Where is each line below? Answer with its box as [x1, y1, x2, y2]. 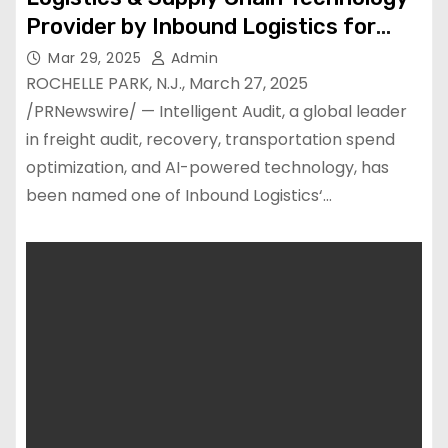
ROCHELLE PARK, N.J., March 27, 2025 [26, 72, 308, 95]
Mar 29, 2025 [48, 48, 146, 68]
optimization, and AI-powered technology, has [26, 156, 389, 179]
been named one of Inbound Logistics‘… [26, 184, 332, 207]
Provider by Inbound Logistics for [26, 13, 376, 40]
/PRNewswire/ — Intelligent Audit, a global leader [26, 100, 407, 123]
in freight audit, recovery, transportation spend [26, 128, 395, 151]
